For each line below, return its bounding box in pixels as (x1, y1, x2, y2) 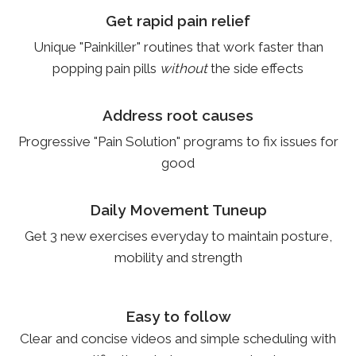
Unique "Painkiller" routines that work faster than (33, 39, 323, 55)
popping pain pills (52, 60, 160, 76)
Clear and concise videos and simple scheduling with (20, 331, 336, 346)
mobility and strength (114, 250, 242, 265)
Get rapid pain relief (106, 12, 250, 29)
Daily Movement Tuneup (89, 201, 267, 219)
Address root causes (103, 106, 253, 124)
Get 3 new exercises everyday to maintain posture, (24, 228, 332, 244)
